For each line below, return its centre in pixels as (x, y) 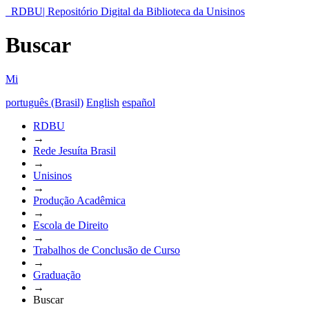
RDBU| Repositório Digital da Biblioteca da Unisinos (128, 11)
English (103, 102)
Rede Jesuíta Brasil (74, 150)
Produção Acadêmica (79, 200)
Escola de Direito (71, 225)
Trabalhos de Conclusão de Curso (107, 250)
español (139, 102)
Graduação (57, 275)
